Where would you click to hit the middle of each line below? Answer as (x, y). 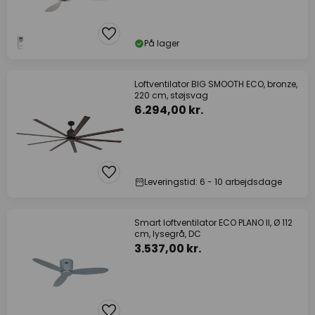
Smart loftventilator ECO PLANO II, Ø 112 (213, 223)
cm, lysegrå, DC (168, 234)
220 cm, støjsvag (171, 95)
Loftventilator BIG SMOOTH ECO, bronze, (216, 84)
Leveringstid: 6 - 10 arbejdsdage (213, 182)
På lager (162, 43)
